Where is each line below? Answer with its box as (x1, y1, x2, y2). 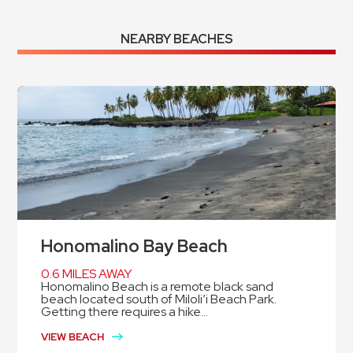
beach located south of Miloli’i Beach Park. (41, 291, 277, 308)
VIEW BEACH (41, 330, 105, 344)
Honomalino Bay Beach (41, 235, 229, 258)
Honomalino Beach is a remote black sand (41, 278, 274, 295)
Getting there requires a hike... (41, 303, 209, 321)
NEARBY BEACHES (120, 31, 233, 48)
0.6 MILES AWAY (41, 266, 132, 283)
